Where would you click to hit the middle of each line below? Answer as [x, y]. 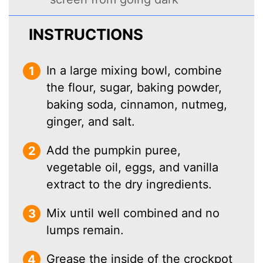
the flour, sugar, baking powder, [134, 88]
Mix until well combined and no [133, 213]
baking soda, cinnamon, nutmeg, [137, 105]
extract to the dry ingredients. [129, 185]
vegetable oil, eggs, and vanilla [133, 168]
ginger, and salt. [91, 122]
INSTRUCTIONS [86, 35]
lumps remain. [85, 230]
